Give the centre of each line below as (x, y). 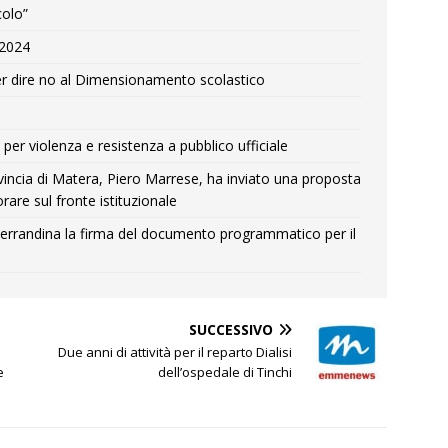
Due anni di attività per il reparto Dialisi (175, 352)
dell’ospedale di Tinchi (225, 372)
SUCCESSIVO (231, 329)
